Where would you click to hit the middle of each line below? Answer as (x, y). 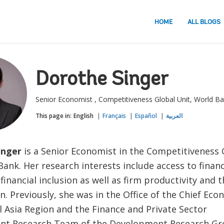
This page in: (53, 116)
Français (114, 116)
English (83, 116)
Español (146, 116)
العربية (174, 116)
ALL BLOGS (204, 22)
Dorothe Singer (102, 80)
